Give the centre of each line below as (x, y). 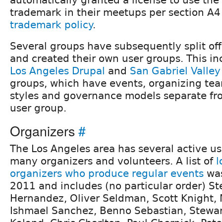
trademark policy (51, 25)
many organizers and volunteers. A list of (113, 161)
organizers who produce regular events (107, 173)
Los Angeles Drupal (57, 71)
